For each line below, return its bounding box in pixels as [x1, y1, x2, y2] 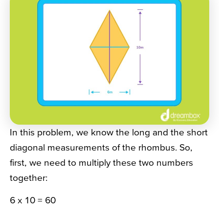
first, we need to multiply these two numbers [10, 157, 193, 168]
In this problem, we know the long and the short [10, 127, 208, 138]
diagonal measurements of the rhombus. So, [10, 142, 193, 153]
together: [10, 172, 50, 183]
